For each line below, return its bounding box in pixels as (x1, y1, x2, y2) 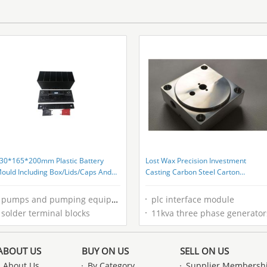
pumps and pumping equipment (1, 194, 111, 205)
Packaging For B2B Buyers (145, 178, 232, 188)
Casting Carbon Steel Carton (145, 167, 240, 177)
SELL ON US (180, 245, 229, 257)
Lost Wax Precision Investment (145, 156, 246, 166)
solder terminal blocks (1, 207, 90, 219)
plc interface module (151, 194, 234, 205)
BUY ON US (82, 245, 129, 257)
